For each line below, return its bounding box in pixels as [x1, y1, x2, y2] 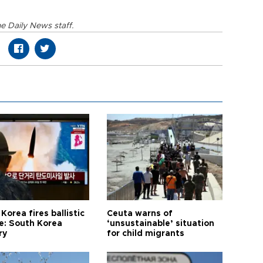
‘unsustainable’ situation [107, 220, 215, 228]
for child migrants [107, 230, 185, 238]
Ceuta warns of [107, 210, 173, 218]
